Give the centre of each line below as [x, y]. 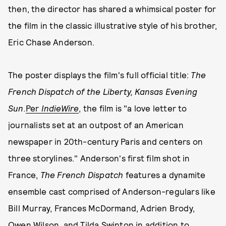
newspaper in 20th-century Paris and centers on [106, 141]
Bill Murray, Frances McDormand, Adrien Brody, [102, 208]
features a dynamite [164, 175]
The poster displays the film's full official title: [100, 75]
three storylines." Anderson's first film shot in [99, 158]
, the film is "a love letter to [133, 108]
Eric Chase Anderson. [51, 42]
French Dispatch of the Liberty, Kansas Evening [103, 91]
